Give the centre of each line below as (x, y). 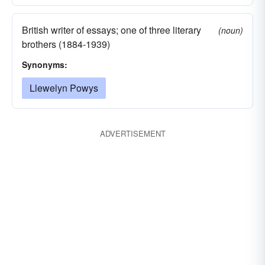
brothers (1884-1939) (66, 44)
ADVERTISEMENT (132, 133)
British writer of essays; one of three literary (112, 30)
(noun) (231, 30)
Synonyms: (45, 64)
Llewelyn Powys (64, 88)
